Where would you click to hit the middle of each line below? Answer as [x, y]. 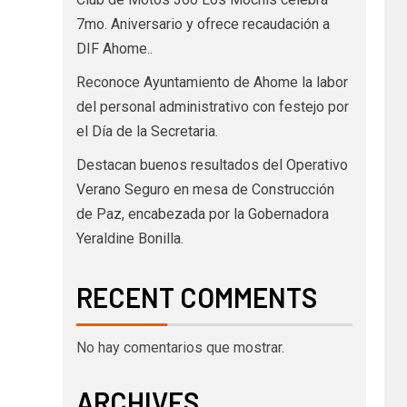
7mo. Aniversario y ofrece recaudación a [203, 24]
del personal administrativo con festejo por [212, 106]
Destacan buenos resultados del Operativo [212, 164]
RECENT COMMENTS [196, 297]
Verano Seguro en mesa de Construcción [205, 189]
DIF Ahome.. [114, 48]
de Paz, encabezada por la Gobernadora [202, 213]
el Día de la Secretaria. [147, 131]
